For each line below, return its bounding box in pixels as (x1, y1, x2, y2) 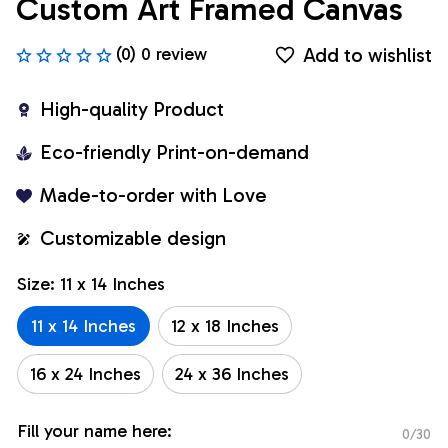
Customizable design (40, 226, 226, 251)
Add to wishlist (303, 42, 432, 67)
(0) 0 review (116, 43, 207, 66)
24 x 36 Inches (175, 362, 289, 385)
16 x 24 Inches (30, 362, 141, 385)
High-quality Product (40, 97, 224, 122)
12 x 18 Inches (171, 314, 279, 337)
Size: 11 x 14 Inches (17, 273, 165, 296)
